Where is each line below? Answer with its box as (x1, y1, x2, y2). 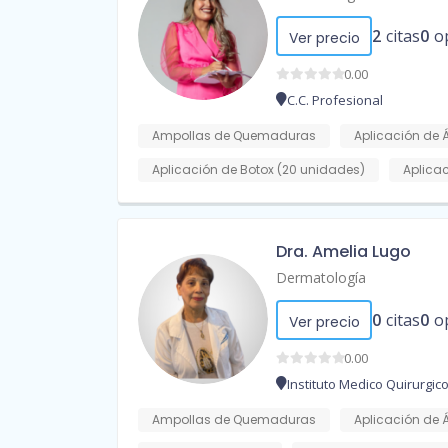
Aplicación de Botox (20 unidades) (152, 161, 365, 179)
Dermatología (276, 268, 366, 288)
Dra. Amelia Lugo (276, 240, 411, 264)
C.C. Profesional (287, 91, 383, 110)
